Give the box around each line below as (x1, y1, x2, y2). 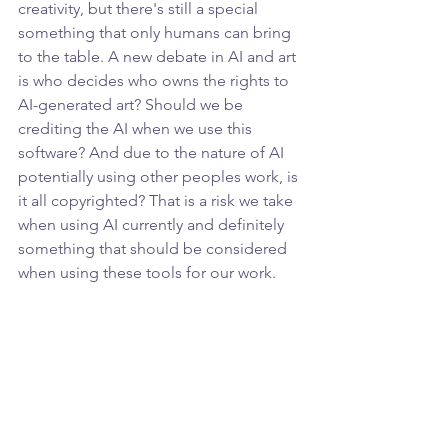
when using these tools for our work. (18, 262, 276, 282)
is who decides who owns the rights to (18, 70, 293, 90)
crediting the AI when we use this (18, 118, 256, 138)
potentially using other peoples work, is (18, 166, 302, 186)
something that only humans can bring (18, 22, 295, 42)
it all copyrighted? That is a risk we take (18, 190, 297, 210)
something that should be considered (18, 238, 291, 258)
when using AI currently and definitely (18, 214, 288, 234)
